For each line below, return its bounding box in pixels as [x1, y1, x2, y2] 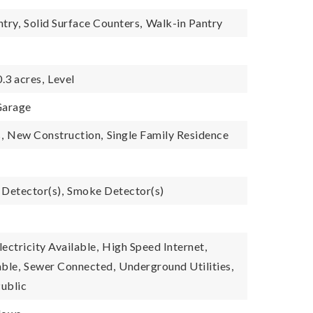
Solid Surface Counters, [24, 16, 143, 29]
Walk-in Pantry [145, 16, 223, 29]
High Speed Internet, [102, 240, 208, 253]
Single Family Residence [106, 128, 229, 141]
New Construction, [7, 128, 103, 141]
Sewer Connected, [24, 259, 116, 272]
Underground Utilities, [119, 259, 234, 272]
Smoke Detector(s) [67, 184, 164, 197]
